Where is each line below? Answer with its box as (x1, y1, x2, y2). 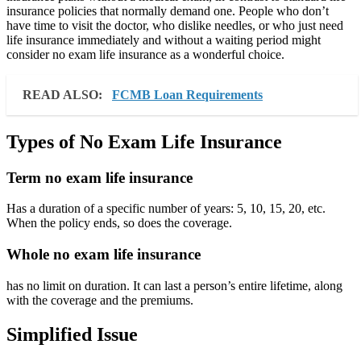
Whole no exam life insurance (6, 246, 201, 263)
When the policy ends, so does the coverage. (6, 216, 232, 230)
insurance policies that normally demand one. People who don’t (6, 3, 329, 18)
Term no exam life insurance (6, 168, 193, 186)
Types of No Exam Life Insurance (6, 131, 282, 152)
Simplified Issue (6, 323, 138, 345)
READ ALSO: (23, 87, 106, 102)
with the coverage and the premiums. (6, 293, 193, 307)
